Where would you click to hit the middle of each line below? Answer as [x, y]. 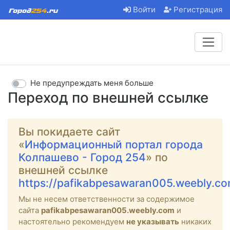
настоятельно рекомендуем [72, 221]
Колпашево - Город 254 [82, 157]
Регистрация [198, 10]
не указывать [153, 221]
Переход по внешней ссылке [108, 97]
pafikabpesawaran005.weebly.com [108, 210]
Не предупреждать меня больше [92, 83]
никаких [195, 221]
